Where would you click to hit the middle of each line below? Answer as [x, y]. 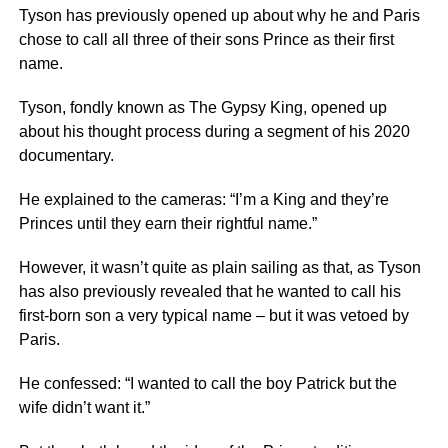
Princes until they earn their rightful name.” [167, 223]
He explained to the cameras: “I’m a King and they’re [203, 199]
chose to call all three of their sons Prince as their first [206, 39]
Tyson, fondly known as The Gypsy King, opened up [202, 107]
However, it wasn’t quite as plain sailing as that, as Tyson [219, 267]
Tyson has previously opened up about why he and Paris [219, 15]
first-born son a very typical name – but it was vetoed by [213, 315]
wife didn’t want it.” [84, 407]
